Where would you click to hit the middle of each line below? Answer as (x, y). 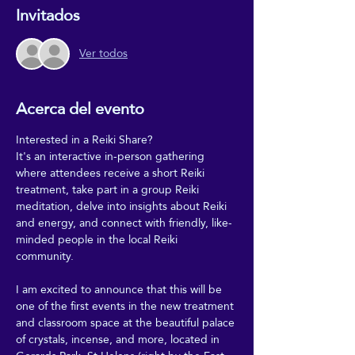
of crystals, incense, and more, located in (119, 339)
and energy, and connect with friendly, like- (124, 222)
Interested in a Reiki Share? (84, 139)
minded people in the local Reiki (98, 239)
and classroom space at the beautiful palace (127, 322)
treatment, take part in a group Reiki (109, 189)
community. (45, 256)
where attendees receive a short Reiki (112, 172)
